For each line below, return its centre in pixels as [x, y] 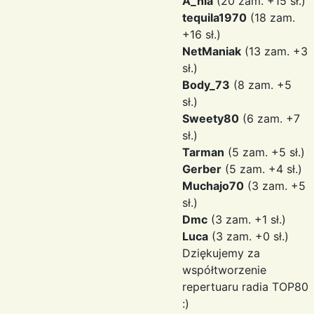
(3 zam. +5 [275, 186]
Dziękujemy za [221, 253]
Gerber [202, 169]
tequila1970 [214, 18]
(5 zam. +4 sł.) [262, 169]
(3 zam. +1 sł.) [247, 219]
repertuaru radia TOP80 [245, 287]
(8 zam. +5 [261, 85]
